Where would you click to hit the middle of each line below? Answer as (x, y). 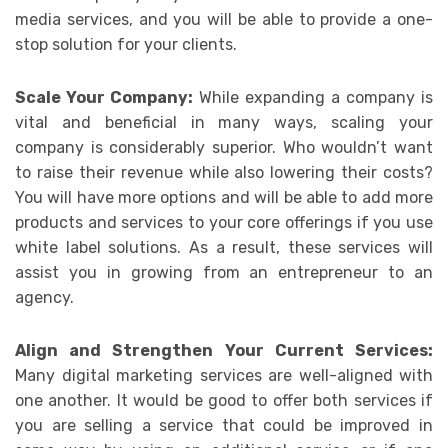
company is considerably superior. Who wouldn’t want (224, 148)
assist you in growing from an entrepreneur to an (224, 273)
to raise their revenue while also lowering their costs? (224, 173)
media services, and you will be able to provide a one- (224, 20)
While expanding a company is (313, 98)
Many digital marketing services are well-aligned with (224, 376)
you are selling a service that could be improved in (224, 426)
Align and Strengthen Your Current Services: (224, 351)
